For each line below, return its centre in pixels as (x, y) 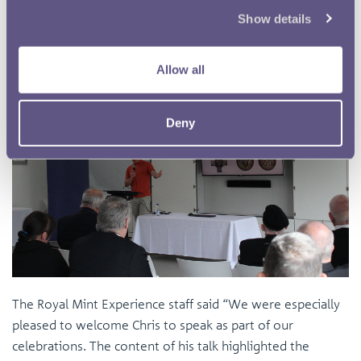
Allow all (180, 69)
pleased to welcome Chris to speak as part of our (153, 325)
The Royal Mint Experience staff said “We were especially (176, 304)
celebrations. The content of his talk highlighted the (161, 346)
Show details (275, 19)
